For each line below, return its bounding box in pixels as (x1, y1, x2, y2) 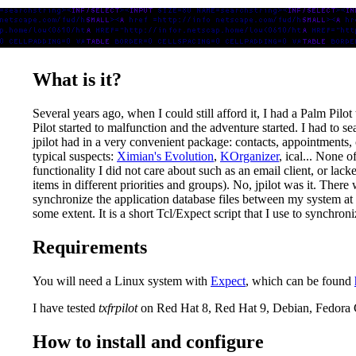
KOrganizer (220, 149, 279, 163)
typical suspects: (33, 149, 117, 163)
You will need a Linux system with (33, 273, 211, 288)
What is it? (33, 69, 122, 90)
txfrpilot (99, 300, 137, 315)
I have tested (33, 300, 99, 315)
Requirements (33, 236, 147, 257)
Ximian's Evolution (117, 149, 214, 163)
